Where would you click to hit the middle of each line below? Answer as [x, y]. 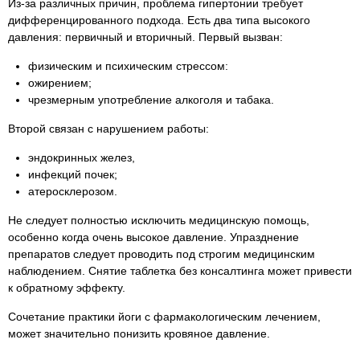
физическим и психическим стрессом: [128, 66]
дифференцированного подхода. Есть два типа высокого [159, 20]
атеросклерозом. [73, 191]
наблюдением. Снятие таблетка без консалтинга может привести [180, 271]
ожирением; [60, 83]
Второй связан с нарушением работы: [108, 129]
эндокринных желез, [82, 157]
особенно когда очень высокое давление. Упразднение [153, 237]
